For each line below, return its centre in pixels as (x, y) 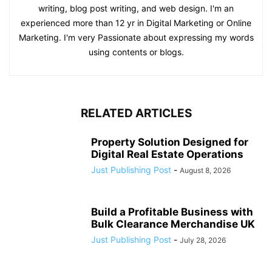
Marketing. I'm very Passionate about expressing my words (136, 38)
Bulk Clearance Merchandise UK (173, 224)
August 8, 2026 (205, 171)
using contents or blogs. (136, 52)
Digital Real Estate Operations (167, 155)
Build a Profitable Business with (172, 212)
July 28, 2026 (203, 240)
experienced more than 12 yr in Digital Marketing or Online (136, 23)
